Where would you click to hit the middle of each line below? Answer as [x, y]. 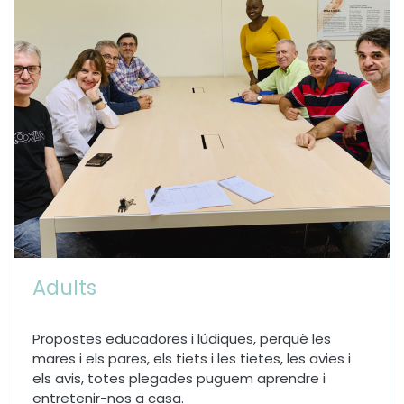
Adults [64, 287]
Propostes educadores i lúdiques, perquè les [182, 338]
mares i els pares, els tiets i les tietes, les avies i [192, 358]
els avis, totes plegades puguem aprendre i [179, 378]
